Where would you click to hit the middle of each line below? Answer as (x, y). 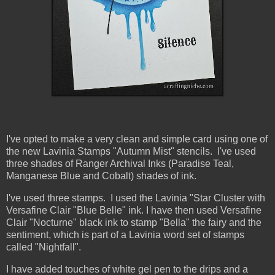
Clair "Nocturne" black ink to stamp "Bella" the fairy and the (134, 223)
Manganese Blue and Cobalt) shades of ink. (101, 176)
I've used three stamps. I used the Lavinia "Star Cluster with (136, 198)
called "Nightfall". (44, 247)
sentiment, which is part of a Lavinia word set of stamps (125, 235)
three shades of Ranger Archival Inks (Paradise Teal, (120, 164)
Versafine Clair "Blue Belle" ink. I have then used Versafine (134, 211)
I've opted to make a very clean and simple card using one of (137, 139)
